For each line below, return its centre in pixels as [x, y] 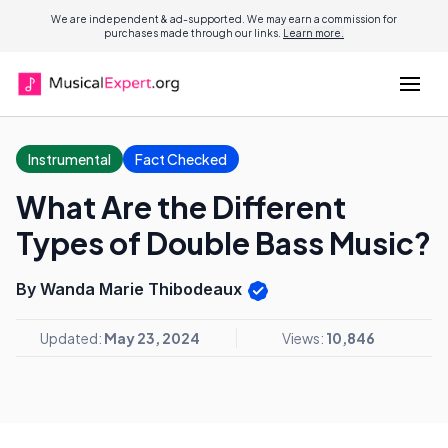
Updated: [72, 337]
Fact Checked [181, 159]
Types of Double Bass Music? [223, 243]
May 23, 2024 [152, 337]
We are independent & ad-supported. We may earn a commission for [224, 19]
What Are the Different [181, 207]
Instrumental [69, 159]
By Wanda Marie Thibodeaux [131, 289]
